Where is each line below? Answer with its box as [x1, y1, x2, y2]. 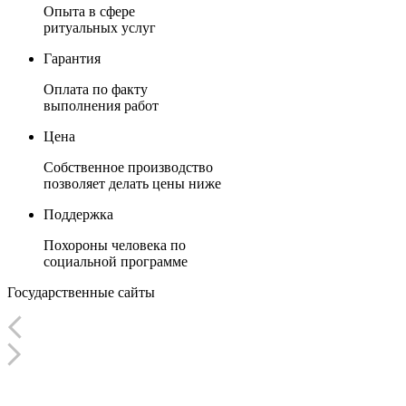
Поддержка [43, 206, 113, 222]
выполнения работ [43, 97, 159, 113]
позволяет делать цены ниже [43, 175, 221, 191]
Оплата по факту [43, 81, 148, 97]
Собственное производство [43, 159, 213, 175]
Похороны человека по [43, 237, 186, 253]
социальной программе [43, 253, 188, 269]
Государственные [7, 284, 114, 300]
